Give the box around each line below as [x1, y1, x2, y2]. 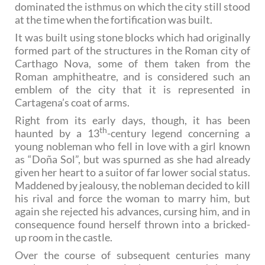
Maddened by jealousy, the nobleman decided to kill [15, 179, 250, 192]
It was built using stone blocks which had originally [15, 31, 250, 44]
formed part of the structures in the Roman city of [15, 44, 250, 57]
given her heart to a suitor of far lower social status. [15, 166, 250, 179]
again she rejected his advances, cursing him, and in [15, 205, 250, 218]
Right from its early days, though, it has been [15, 114, 250, 127]
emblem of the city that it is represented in [15, 83, 250, 96]
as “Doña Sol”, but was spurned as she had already [15, 153, 250, 166]
